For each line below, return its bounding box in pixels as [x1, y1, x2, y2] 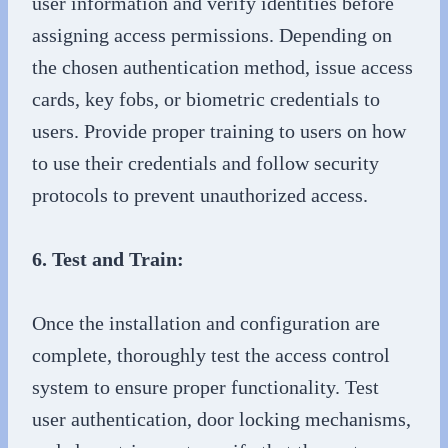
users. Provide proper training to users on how [32, 119, 406, 142]
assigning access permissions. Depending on [32, 23, 392, 46]
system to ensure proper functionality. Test [32, 375, 379, 398]
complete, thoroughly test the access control [32, 343, 390, 366]
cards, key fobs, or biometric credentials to [32, 87, 380, 110]
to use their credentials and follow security [32, 151, 379, 174]
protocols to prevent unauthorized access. [32, 183, 368, 206]
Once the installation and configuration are [32, 311, 380, 334]
